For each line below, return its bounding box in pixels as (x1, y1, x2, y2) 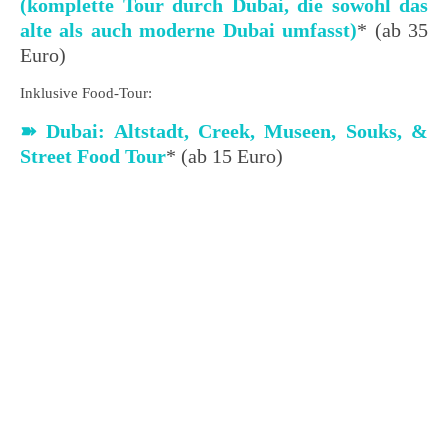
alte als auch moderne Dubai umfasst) (20, 18, 358, 41)
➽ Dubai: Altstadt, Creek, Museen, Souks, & (20, 119, 428, 142)
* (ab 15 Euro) (166, 144, 283, 167)
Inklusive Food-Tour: (20, 84, 152, 101)
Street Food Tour (20, 144, 166, 167)
